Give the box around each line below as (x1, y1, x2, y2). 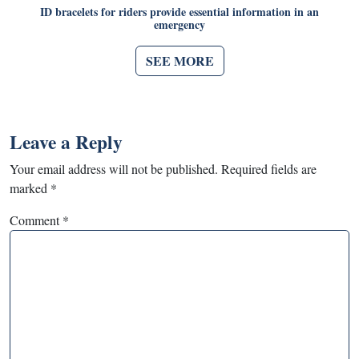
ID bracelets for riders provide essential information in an (40, 2, 319, 20)
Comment (10, 211, 63, 228)
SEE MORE (145, 50, 214, 70)
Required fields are (221, 159, 317, 177)
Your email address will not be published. (10, 159, 218, 177)
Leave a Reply (10, 127, 123, 155)
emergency (154, 15, 205, 33)
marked (10, 179, 50, 196)
